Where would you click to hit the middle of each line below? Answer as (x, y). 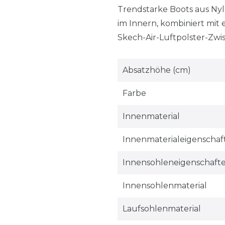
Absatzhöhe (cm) (156, 70)
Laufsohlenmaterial (161, 208)
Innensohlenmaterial (164, 185)
